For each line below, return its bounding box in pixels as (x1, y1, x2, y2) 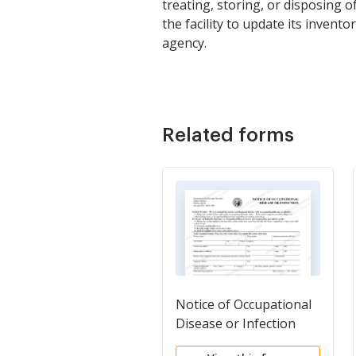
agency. (162, 34, 207, 52)
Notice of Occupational (176, 296, 311, 313)
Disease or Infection (176, 315, 296, 332)
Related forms (162, 126, 294, 145)
